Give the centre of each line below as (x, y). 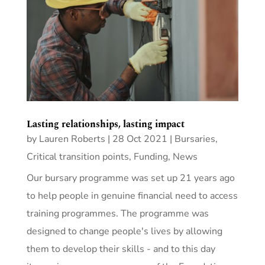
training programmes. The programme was (117, 213)
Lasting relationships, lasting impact (105, 124)
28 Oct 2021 (140, 139)
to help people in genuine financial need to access (132, 195)
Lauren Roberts (72, 139)
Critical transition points (77, 156)
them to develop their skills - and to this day (121, 249)
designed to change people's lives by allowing (124, 231)
